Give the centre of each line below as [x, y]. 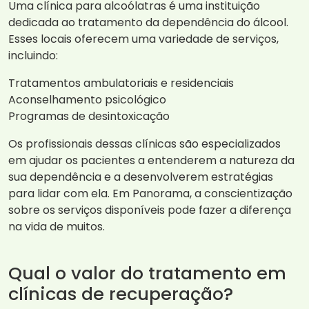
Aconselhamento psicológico [87, 100]
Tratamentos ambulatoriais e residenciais [121, 83]
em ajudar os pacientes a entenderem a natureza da [151, 161]
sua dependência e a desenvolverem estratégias [141, 177]
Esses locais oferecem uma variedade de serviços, [143, 39]
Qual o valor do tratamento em [147, 273]
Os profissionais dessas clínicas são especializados [144, 144]
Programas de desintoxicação [89, 117]
